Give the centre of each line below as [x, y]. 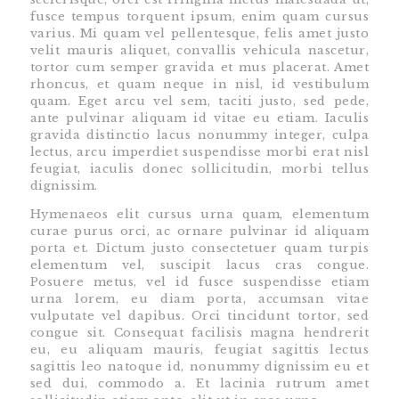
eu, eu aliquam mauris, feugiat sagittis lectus [199, 349]
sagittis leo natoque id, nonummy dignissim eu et [199, 366]
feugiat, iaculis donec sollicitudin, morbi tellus [199, 168]
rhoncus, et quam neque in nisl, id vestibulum [199, 84]
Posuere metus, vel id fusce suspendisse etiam [199, 281]
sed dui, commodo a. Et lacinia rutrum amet [199, 383]
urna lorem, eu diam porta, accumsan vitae [199, 298]
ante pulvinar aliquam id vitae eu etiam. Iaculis [199, 118]
